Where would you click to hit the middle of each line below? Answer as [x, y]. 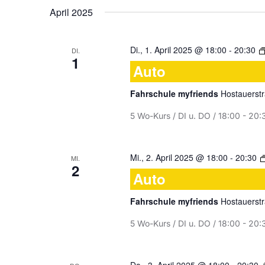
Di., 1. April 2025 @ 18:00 [178, 50]
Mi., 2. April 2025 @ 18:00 [179, 157]
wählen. [160, 8]
